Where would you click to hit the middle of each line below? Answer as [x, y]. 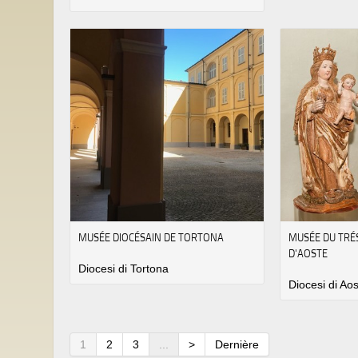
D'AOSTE [308, 254]
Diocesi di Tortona [123, 269]
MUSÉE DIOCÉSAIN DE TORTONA [151, 238]
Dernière [237, 345]
